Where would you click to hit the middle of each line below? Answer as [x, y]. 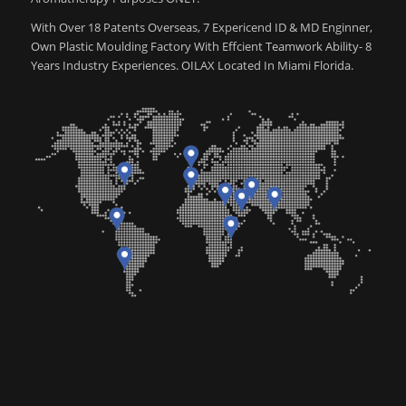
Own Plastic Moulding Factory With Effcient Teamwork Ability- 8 [201, 46]
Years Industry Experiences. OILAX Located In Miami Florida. [192, 65]
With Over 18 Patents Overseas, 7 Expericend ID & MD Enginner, [201, 27]
